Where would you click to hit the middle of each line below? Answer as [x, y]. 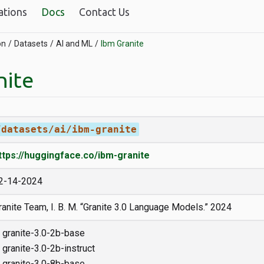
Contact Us [104, 12]
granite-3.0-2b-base [43, 233]
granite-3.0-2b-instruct [48, 248]
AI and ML [74, 44]
